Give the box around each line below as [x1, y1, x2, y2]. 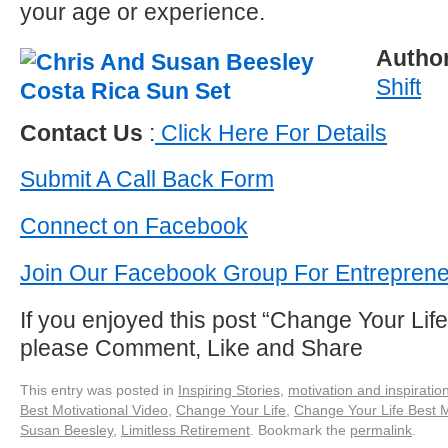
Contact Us [20, 120, 143, 146]
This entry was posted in [20, 382, 178, 398]
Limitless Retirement [121, 422, 250, 438]
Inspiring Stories [178, 382, 280, 398]
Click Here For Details [155, 120, 387, 146]
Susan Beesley [20, 422, 113, 438]
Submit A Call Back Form [20, 166, 274, 192]
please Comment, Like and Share [20, 335, 363, 361]
